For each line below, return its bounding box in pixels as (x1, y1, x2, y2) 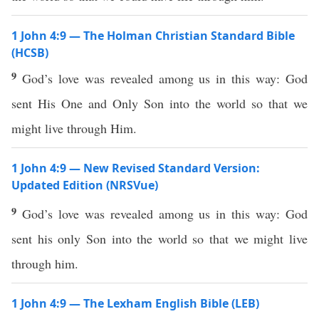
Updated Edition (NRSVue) (11, 177, 158, 193)
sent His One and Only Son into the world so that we (11, 95, 308, 112)
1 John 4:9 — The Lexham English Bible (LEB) (11, 296, 259, 311)
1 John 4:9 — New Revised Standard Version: (11, 160, 260, 176)
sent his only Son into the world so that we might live (11, 230, 308, 247)
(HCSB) (11, 45, 48, 61)
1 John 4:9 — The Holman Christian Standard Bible (11, 28, 295, 43)
